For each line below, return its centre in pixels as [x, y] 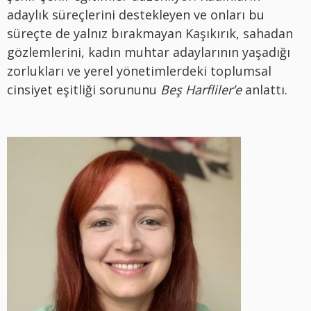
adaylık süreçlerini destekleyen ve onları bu [136, 15]
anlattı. [264, 90]
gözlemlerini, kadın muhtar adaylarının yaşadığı [149, 52]
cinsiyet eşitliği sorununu [84, 90]
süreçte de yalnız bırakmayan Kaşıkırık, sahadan [150, 34]
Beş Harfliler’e [201, 90]
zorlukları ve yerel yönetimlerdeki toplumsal [139, 71]
